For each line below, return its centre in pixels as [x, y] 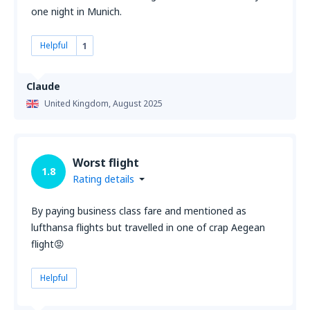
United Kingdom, [79, 103]
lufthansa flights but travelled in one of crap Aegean [148, 227]
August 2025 [138, 103]
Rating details [103, 179]
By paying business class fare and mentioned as [139, 211]
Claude [43, 86]
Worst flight [106, 163]
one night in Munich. [76, 11]
